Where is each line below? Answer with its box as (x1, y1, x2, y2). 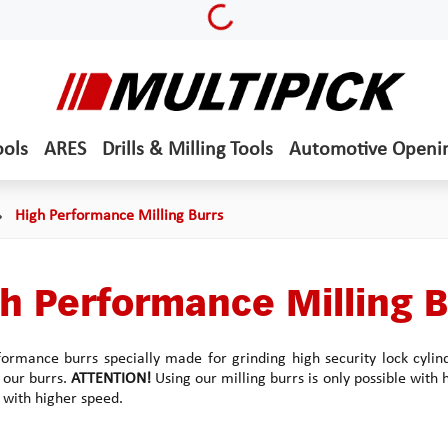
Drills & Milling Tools (101, 140, 273, 160)
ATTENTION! (71, 371, 156, 387)
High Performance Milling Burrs (15, 208, 223, 224)
